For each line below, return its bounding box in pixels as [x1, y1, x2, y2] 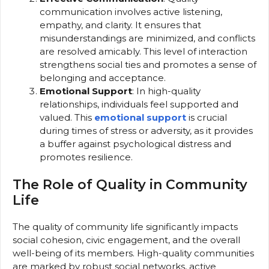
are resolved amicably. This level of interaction [40, 45, 247, 57]
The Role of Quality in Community [13, 177, 247, 193]
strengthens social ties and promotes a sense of [40, 58, 256, 70]
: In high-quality [132, 85, 201, 97]
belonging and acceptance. [40, 71, 166, 83]
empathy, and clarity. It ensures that [40, 19, 201, 31]
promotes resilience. [40, 151, 133, 163]
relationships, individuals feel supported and [40, 98, 238, 110]
